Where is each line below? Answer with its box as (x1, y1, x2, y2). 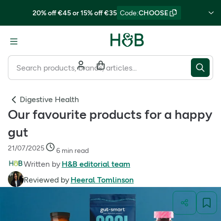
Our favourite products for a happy (8, 107, 212, 122)
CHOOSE (138, 8, 168, 17)
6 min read (56, 147, 89, 155)
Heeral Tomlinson (71, 175, 134, 184)
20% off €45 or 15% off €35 (32, 8, 117, 17)
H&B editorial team (62, 159, 130, 169)
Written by (24, 159, 60, 169)
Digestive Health (20, 95, 79, 104)
